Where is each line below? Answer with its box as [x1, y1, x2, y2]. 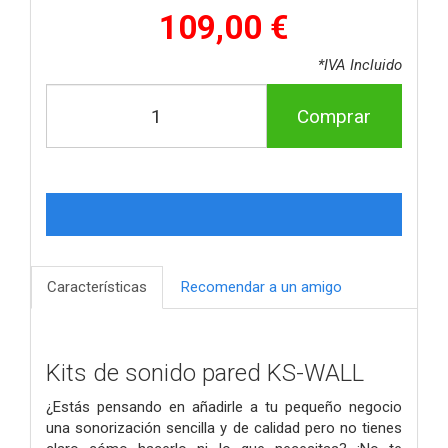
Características [47, 278, 147, 297]
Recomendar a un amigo [181, 278, 342, 297]
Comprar [297, 104, 371, 128]
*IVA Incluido [318, 56, 402, 75]
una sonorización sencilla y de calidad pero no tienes [46, 418, 402, 437]
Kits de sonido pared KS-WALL [46, 359, 364, 388]
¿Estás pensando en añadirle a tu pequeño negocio [46, 397, 402, 416]
